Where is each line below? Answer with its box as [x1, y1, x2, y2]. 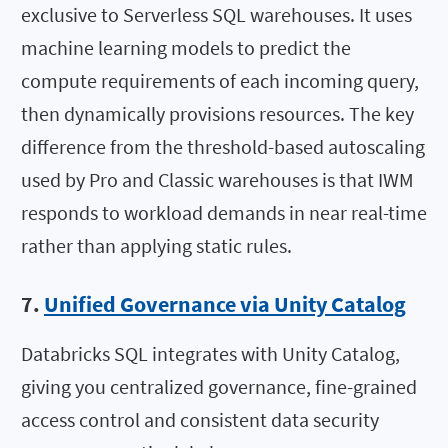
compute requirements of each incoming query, [21, 67, 419, 93]
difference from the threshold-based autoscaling [21, 133, 425, 159]
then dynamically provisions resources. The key [21, 100, 414, 126]
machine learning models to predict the [21, 34, 351, 60]
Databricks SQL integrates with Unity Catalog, [21, 341, 400, 367]
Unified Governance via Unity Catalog [44, 290, 406, 319]
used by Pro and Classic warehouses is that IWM [21, 166, 414, 192]
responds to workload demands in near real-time [21, 199, 427, 225]
